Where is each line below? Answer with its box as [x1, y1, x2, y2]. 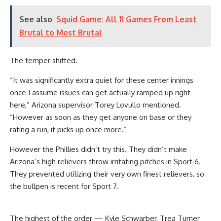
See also [19, 14, 52, 24]
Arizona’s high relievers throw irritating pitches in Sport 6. [10, 157, 201, 166]
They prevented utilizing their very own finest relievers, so [10, 169, 204, 179]
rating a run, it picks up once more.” [10, 125, 127, 134]
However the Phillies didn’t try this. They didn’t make [10, 145, 187, 154]
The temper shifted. [10, 56, 77, 65]
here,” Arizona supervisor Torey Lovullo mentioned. [10, 100, 181, 110]
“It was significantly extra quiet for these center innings [10, 75, 193, 85]
